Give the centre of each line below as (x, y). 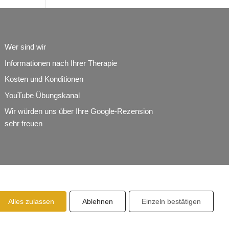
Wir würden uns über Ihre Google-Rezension (78, 111)
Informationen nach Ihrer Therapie (61, 63)
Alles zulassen (31, 201)
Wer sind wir (25, 47)
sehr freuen (23, 124)
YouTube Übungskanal (42, 95)
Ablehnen (98, 201)
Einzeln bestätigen (171, 201)
